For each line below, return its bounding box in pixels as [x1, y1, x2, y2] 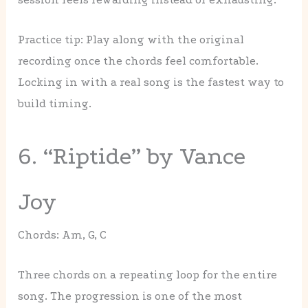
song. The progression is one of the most [18, 289, 243, 302]
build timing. [18, 97, 92, 111]
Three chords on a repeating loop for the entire [18, 267, 278, 281]
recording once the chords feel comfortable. [18, 54, 259, 68]
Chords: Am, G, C [18, 228, 107, 241]
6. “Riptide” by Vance [18, 142, 246, 170]
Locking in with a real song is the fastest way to [18, 76, 285, 89]
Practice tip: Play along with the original [18, 33, 245, 47]
